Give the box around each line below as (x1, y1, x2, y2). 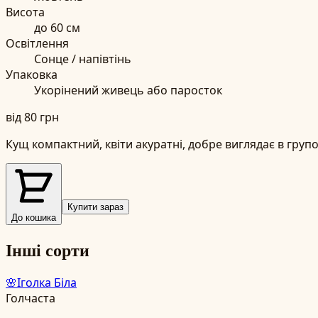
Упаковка (6, 66, 57, 82)
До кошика (11, 212, 56, 223)
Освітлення (6, 35, 69, 51)
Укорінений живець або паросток (34, 82, 222, 98)
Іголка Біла (17, 274, 77, 290)
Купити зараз (67, 201, 124, 212)
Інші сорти (6, 236, 89, 262)
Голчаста (6, 290, 55, 306)
